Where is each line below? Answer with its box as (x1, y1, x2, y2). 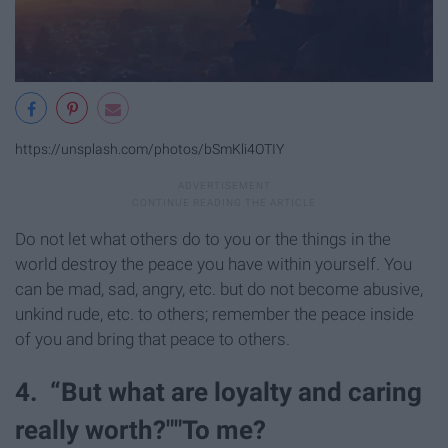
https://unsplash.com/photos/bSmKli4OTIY (15, 140, 284, 158)
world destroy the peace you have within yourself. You (15, 254, 412, 275)
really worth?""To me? (15, 415, 266, 446)
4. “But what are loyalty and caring (15, 377, 422, 408)
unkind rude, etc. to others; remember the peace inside (15, 304, 414, 325)
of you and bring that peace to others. (15, 329, 290, 350)
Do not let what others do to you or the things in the (15, 229, 391, 250)
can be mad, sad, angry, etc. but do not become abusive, (15, 279, 423, 300)
